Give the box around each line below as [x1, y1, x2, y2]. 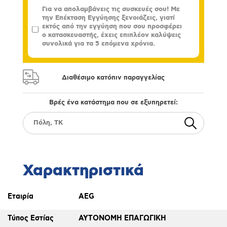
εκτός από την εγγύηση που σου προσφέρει [42, 22, 182, 31]
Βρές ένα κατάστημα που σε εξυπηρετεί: [49, 98, 178, 107]
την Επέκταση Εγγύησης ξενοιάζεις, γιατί [42, 14, 175, 22]
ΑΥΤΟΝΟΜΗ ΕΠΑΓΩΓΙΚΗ [79, 213, 167, 223]
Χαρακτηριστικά [22, 160, 144, 181]
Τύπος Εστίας [8, 213, 54, 223]
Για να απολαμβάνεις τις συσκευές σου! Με [42, 5, 180, 14]
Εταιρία [8, 192, 34, 201]
